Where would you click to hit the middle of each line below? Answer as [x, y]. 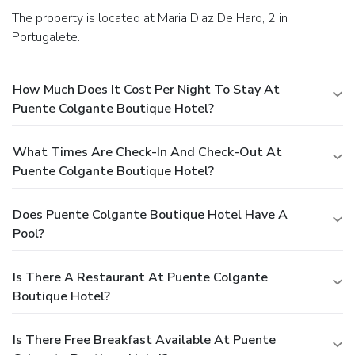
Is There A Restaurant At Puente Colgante [140, 277]
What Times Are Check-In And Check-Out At [147, 152]
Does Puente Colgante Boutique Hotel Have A [150, 214]
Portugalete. [46, 37]
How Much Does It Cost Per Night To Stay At [146, 89]
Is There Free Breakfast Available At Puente [144, 340]
